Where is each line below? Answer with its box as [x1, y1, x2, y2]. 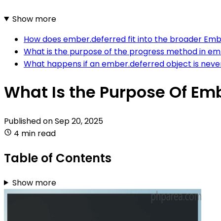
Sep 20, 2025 [55, 115, 103, 127]
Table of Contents [4, 149, 111, 166]
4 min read [14, 127, 56, 139]
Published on [4, 115, 55, 127]
